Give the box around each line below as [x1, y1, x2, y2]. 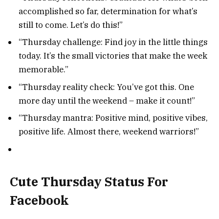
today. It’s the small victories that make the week [19, 50, 207, 62]
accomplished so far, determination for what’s [19, 5, 197, 17]
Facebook [10, 192, 69, 209]
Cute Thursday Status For [10, 174, 168, 190]
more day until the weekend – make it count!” [19, 95, 195, 106]
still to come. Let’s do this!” [19, 19, 123, 30]
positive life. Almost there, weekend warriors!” [19, 126, 199, 137]
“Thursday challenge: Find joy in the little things [19, 37, 208, 48]
